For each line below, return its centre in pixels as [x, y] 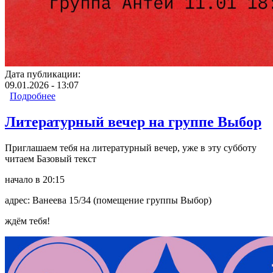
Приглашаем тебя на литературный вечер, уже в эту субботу [131, 148]
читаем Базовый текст [51, 159]
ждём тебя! [27, 221]
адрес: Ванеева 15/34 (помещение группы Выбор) [108, 200]
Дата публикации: [44, 74]
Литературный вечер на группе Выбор [133, 122]
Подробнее [33, 96]
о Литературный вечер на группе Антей [139, 96]
